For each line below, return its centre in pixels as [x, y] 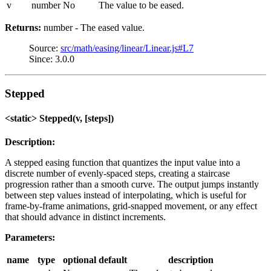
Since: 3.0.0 [52, 59]
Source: [45, 48]
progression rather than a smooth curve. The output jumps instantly [132, 184]
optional [80, 260]
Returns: [23, 27]
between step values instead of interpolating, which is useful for [126, 195]
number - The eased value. [93, 27]
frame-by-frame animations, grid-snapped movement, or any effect [131, 206]
